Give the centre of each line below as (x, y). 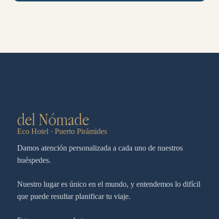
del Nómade (53, 120)
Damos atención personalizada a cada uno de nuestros (100, 148)
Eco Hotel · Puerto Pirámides (62, 131)
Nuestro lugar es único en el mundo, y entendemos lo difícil (109, 184)
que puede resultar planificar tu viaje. (74, 197)
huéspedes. (34, 160)
